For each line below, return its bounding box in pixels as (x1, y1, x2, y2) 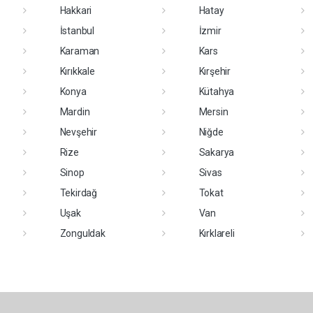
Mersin (198, 105, 228, 117)
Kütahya (198, 85, 235, 97)
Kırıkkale (59, 65, 95, 77)
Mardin (59, 105, 90, 117)
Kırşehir (198, 65, 231, 77)
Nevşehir (59, 126, 97, 138)
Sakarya (198, 146, 235, 158)
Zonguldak (59, 227, 105, 239)
